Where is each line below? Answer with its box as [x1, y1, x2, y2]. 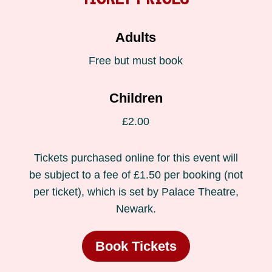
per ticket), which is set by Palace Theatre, [33, 186, 239, 199]
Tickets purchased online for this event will [33, 152, 238, 165]
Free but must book [89, 55, 183, 67]
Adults [115, 30, 157, 46]
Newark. [115, 203, 156, 216]
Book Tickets [95, 238, 177, 254]
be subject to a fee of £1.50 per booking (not [29, 169, 243, 182]
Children [109, 90, 163, 106]
